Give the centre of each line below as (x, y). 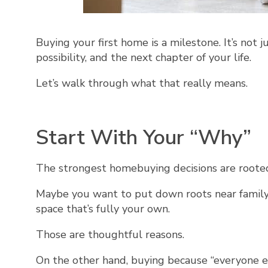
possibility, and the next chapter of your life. (144, 57)
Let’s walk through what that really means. (142, 83)
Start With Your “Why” (144, 137)
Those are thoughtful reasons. (110, 235)
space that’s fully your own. (103, 209)
